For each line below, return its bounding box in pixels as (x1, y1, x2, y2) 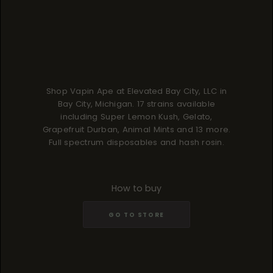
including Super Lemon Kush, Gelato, (60, 111, 213, 122)
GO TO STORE (108, 210, 165, 219)
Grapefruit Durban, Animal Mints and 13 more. (42, 124, 231, 135)
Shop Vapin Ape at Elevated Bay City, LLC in (46, 85, 227, 97)
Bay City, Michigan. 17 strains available (57, 98, 216, 110)
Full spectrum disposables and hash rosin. (49, 136, 224, 148)
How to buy (112, 182, 161, 194)
